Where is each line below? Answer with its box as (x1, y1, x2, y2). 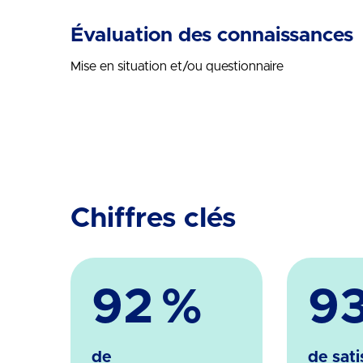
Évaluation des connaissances (70, 25, 353, 45)
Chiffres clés (70, 204, 236, 233)
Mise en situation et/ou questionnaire (70, 60, 284, 73)
